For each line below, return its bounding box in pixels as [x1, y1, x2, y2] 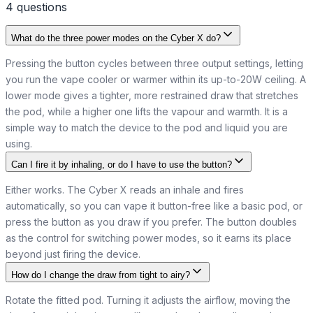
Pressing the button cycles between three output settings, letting [6, 57, 303, 70]
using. [6, 138, 32, 150]
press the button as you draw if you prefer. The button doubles [6, 216, 297, 228]
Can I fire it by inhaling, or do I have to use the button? [11, 159, 232, 170]
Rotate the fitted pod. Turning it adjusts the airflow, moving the [6, 294, 291, 307]
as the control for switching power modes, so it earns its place [6, 232, 291, 245]
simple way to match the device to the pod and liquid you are [6, 122, 288, 134]
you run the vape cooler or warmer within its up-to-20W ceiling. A [6, 73, 306, 86]
